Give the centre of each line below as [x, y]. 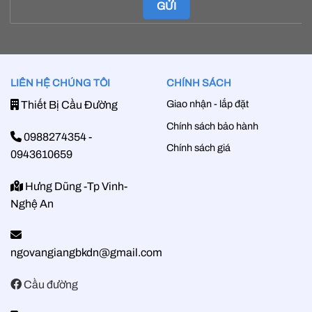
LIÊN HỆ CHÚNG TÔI [60, 83]
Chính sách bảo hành [212, 126]
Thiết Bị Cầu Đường [69, 104]
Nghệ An [32, 203]
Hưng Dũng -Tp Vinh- [75, 186]
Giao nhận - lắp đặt [208, 103]
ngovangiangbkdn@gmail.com [86, 253]
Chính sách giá [198, 148]
